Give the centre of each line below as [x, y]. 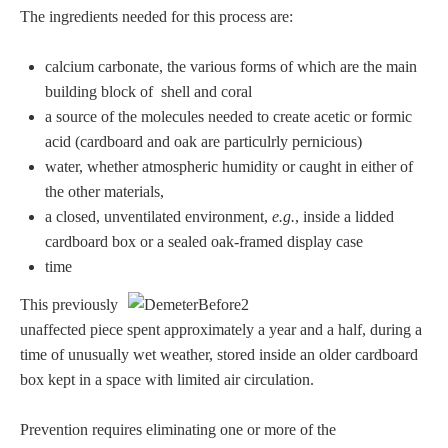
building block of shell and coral [148, 92]
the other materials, [104, 192]
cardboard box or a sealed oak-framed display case [204, 242]
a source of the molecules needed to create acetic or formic [228, 117]
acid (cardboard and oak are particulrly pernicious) [203, 142]
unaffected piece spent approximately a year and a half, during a [221, 329]
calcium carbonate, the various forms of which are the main [231, 67]
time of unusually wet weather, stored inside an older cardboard [219, 354]
